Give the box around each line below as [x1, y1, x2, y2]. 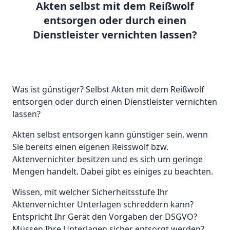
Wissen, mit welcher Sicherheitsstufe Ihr [12, 186, 168, 198]
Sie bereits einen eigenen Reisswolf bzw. [12, 141, 168, 153]
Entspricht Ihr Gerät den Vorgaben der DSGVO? [12, 211, 197, 223]
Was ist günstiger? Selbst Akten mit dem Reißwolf [12, 84, 204, 95]
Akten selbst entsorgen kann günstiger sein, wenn [12, 129, 208, 141]
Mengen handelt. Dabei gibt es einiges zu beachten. [12, 166, 213, 178]
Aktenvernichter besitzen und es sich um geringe [12, 154, 203, 165]
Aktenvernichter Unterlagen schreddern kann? [12, 199, 194, 210]
